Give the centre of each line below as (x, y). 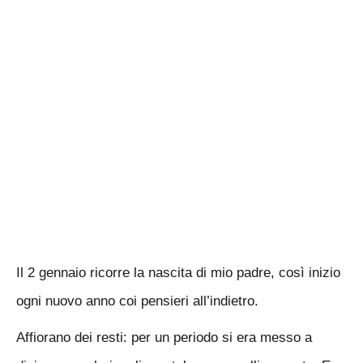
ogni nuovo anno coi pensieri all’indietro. (137, 301)
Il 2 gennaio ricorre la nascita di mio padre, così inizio (178, 273)
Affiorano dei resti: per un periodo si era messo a (164, 337)
